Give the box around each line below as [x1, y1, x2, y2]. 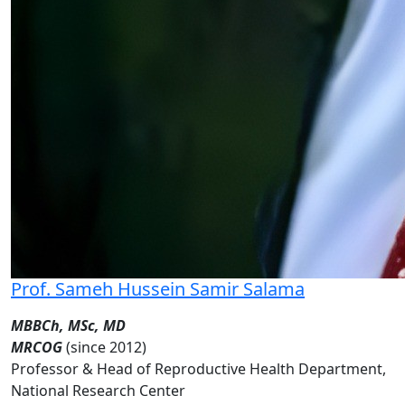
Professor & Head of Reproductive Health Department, [11, 358, 386, 379]
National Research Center [11, 380, 185, 400]
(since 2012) [66, 336, 146, 357]
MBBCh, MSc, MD [11, 315, 126, 335]
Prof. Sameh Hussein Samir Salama [11, 276, 305, 301]
